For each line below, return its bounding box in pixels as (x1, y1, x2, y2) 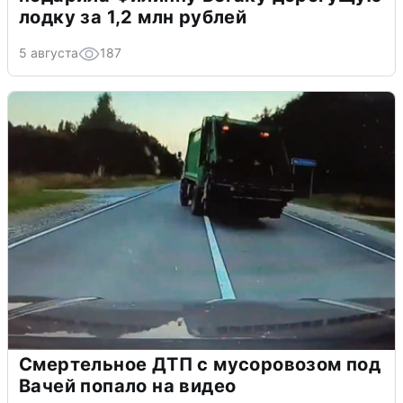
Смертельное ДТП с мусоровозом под (19, 354, 381, 376)
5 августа (19, 45, 78, 61)
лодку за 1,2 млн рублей (19, 6, 247, 29)
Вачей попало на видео (19, 375, 237, 398)
